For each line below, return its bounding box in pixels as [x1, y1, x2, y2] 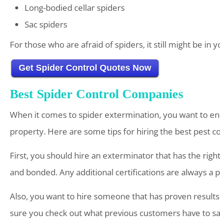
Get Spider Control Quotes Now [19, 63, 151, 73]
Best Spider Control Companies [10, 87, 183, 102]
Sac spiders [25, 19, 67, 30]
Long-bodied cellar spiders [25, 2, 125, 14]
